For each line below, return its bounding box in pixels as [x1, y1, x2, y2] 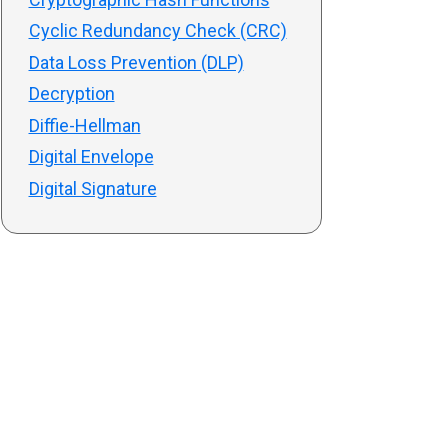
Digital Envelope [28, 146, 154, 167]
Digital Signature [28, 177, 157, 199]
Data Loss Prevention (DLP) [28, 51, 244, 73]
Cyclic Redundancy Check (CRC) [28, 20, 287, 41]
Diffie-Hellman [28, 114, 141, 136]
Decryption [28, 83, 115, 104]
